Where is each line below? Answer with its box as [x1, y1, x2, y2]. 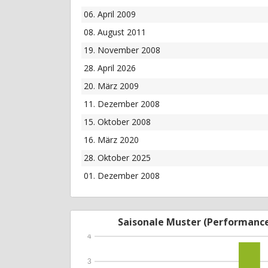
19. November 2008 [83, 44, 160, 56]
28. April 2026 [83, 62, 136, 74]
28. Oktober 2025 [83, 152, 151, 164]
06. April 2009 [83, 8, 136, 20]
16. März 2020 [83, 134, 139, 146]
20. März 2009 [83, 80, 139, 92]
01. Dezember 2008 [83, 170, 160, 182]
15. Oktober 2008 [83, 116, 151, 128]
